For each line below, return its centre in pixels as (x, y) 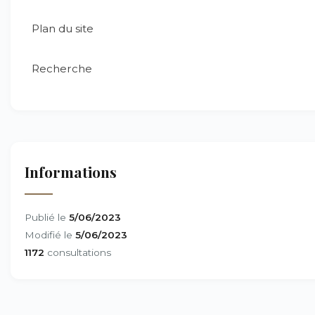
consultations (78, 252)
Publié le (47, 217)
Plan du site (63, 28)
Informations (71, 172)
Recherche (62, 69)
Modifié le (50, 235)
